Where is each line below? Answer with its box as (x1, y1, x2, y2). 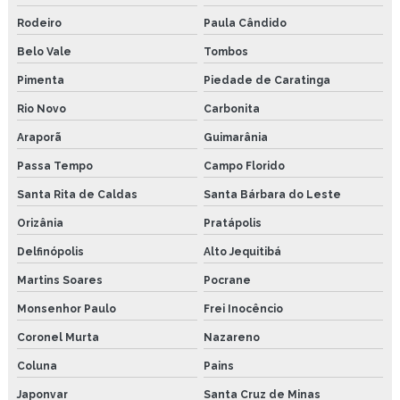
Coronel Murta (17, 330, 99, 344)
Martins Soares (17, 273, 103, 287)
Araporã (17, 130, 62, 144)
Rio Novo (17, 102, 66, 115)
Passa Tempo (17, 159, 93, 172)
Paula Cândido (203, 16, 287, 29)
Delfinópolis (17, 245, 84, 258)
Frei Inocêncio (203, 302, 283, 315)
